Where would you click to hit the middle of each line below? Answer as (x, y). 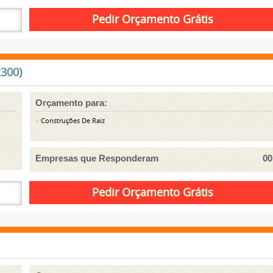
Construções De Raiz (72, 121)
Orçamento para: (72, 102)
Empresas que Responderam (97, 158)
